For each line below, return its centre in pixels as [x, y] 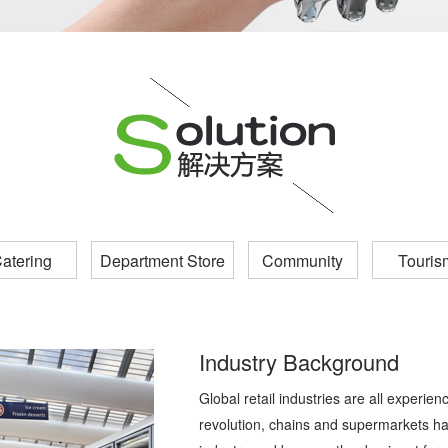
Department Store [162, 260]
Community [302, 260]
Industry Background [299, 361]
